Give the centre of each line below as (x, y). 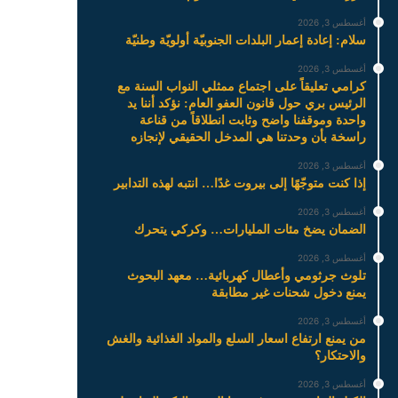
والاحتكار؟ (340, 355)
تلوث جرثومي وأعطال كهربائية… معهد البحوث (246, 275)
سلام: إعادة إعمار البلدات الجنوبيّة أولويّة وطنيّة (245, 40)
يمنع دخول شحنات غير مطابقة (288, 292)
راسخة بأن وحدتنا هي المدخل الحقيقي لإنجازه (248, 137)
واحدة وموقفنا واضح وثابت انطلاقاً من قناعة (252, 120)
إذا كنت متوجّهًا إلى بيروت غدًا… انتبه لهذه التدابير (239, 183)
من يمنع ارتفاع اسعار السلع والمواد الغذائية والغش (236, 338)
